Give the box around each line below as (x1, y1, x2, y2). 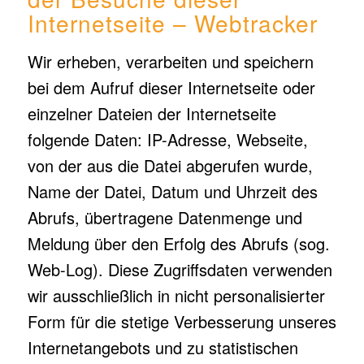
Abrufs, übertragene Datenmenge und (27, 206, 302, 229)
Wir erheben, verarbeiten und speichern (27, 50, 314, 73)
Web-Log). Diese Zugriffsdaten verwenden (27, 258, 332, 281)
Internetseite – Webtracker (27, 6, 318, 39)
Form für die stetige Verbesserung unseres (27, 310, 336, 333)
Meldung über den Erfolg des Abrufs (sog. (27, 232, 330, 255)
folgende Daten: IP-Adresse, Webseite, (27, 128, 308, 151)
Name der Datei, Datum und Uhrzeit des (27, 180, 318, 203)
